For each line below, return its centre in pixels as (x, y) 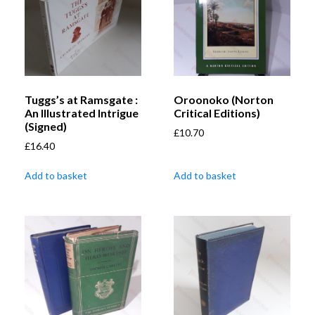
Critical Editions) (217, 113)
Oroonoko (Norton (224, 100)
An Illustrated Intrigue (82, 113)
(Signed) (46, 127)
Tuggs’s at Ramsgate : (81, 100)
